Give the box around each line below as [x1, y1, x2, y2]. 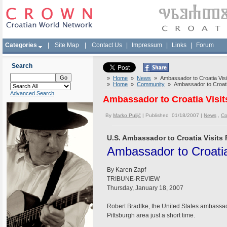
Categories [5, 42, 37, 49]
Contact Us [92, 42, 122, 49]
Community [137, 81, 165, 87]
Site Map [55, 42, 79, 49]
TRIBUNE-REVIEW [107, 175, 160, 182]
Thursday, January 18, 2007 [107, 184, 183, 192]
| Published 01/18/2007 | [141, 112, 204, 118]
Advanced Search [10, 90, 54, 96]
